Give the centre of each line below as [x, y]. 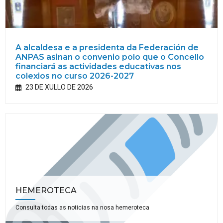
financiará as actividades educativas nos [98, 66]
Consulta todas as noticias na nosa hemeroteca [82, 208]
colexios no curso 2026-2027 [75, 76]
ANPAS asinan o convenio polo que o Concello [110, 57]
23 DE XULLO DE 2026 [59, 87]
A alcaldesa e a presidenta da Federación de [107, 48]
